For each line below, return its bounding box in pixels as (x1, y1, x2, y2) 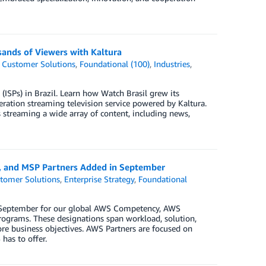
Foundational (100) (80, 59, 150, 69)
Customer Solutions (2, 59, 76, 69)
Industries (154, 59, 191, 69)
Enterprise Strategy (64, 174, 135, 184)
